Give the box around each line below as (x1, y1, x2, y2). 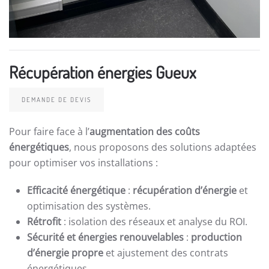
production (191, 231, 242, 244)
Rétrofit (27, 215, 61, 229)
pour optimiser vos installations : (9, 156, 158, 170)
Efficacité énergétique (27, 184, 125, 198)
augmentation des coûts (89, 125, 200, 139)
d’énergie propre (27, 246, 103, 260)
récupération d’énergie (133, 184, 237, 198)
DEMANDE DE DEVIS (22, 95, 91, 104)
